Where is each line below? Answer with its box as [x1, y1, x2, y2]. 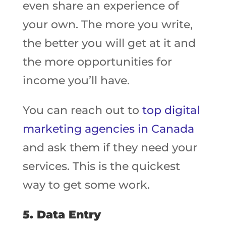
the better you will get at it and [22, 36, 196, 50]
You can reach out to [22, 103, 142, 117]
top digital [142, 103, 200, 117]
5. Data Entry [22, 208, 101, 221]
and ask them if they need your [22, 141, 197, 154]
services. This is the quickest [22, 159, 180, 173]
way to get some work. [22, 178, 150, 192]
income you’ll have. [22, 74, 130, 87]
